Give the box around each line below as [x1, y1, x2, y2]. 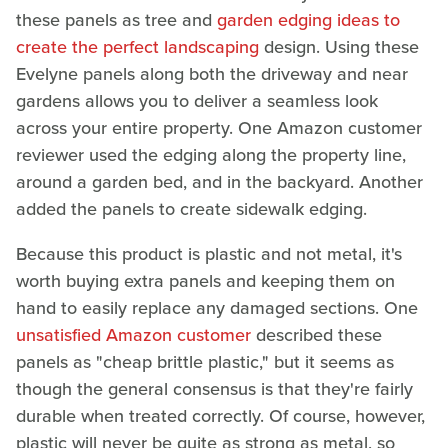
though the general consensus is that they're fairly [16, 375, 413, 402]
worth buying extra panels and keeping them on [16, 267, 395, 294]
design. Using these [259, 33, 419, 60]
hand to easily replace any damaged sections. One [16, 294, 418, 321]
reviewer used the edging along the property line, [16, 141, 406, 168]
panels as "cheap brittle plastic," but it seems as [16, 348, 394, 375]
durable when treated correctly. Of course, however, [16, 402, 425, 429]
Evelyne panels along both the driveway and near [16, 60, 408, 87]
